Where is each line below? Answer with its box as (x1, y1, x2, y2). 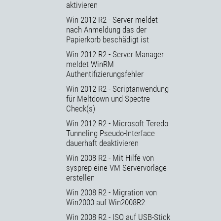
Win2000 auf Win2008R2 (66, 197, 145, 207)
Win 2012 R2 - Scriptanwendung (66, 83, 169, 94)
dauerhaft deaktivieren (66, 138, 139, 148)
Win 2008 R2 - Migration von (66, 187, 157, 197)
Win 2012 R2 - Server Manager (66, 49, 164, 59)
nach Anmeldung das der (66, 24, 147, 35)
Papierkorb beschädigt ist (66, 34, 149, 44)
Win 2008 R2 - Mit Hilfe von (66, 152, 154, 163)
